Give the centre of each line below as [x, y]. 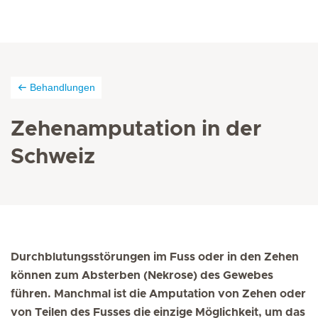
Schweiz [53, 157]
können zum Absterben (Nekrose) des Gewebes [142, 275]
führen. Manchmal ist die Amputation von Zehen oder [158, 294]
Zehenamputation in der [136, 129]
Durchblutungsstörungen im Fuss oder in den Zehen [155, 257]
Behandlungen [62, 87]
